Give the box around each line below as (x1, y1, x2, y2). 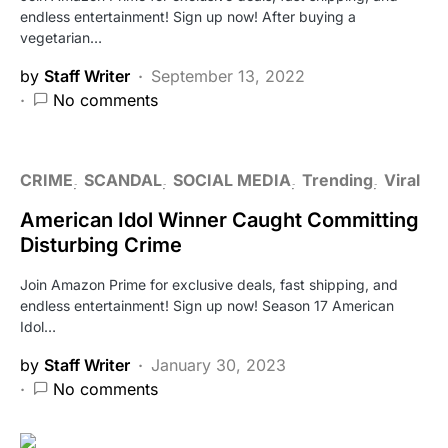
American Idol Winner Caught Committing (20, 208, 419, 232)
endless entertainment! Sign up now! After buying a (20, 8, 356, 25)
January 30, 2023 (151, 355, 286, 375)
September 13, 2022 (151, 66, 305, 86)
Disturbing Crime (20, 233, 182, 257)
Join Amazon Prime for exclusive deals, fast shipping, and (20, 276, 398, 293)
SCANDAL (84, 170, 162, 190)
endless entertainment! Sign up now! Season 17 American (20, 297, 394, 314)
